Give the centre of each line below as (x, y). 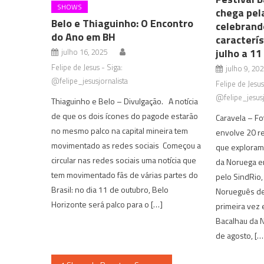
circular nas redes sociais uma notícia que (124, 160)
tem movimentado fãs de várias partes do (125, 174)
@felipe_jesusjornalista (90, 80)
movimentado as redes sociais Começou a (126, 145)
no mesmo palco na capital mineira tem (120, 130)
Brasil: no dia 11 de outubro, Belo (110, 189)
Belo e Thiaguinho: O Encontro (123, 23)
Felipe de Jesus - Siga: (87, 67)
